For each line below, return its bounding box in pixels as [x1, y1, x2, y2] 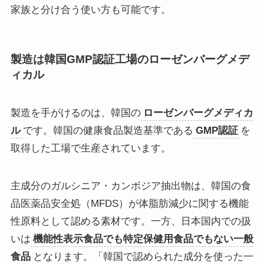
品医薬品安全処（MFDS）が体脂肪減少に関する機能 [10, 198, 249, 210]
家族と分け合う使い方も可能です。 [10, 4, 171, 15]
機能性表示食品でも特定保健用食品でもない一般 [32, 233, 253, 245]
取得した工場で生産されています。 [10, 143, 171, 154]
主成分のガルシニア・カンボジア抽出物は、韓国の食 [10, 180, 251, 192]
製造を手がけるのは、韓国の [10, 107, 141, 119]
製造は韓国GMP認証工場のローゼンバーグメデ [10, 52, 249, 65]
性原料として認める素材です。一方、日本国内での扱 [10, 216, 251, 227]
